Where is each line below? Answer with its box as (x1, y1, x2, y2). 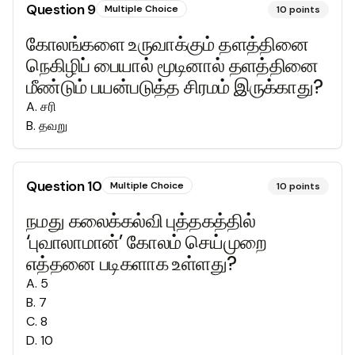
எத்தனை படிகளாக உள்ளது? (26, 251, 237, 276)
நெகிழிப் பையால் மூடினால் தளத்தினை (26, 53, 319, 78)
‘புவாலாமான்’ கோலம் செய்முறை (26, 230, 267, 254)
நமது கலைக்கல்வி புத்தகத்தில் (26, 208, 256, 233)
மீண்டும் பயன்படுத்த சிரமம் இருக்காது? (26, 74, 323, 99)
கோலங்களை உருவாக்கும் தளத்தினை (26, 32, 309, 56)
